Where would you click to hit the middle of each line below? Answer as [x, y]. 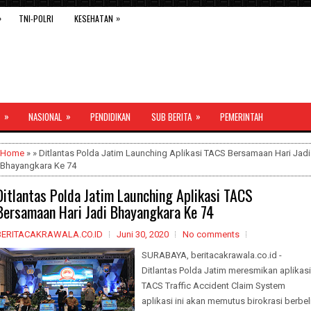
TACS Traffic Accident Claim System [213, 286]
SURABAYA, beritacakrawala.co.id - [212, 255]
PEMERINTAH [242, 117]
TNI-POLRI [36, 18]
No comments [211, 234]
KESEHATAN [94, 18]
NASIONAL [45, 117]
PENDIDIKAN [110, 117]
